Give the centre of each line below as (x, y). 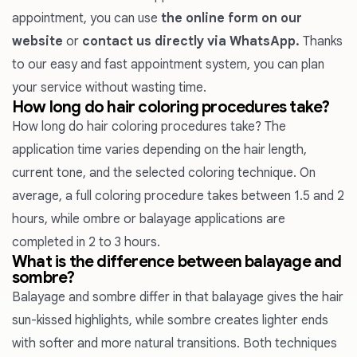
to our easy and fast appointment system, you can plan (168, 65)
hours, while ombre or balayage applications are (149, 219)
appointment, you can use (86, 18)
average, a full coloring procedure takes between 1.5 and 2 (178, 196)
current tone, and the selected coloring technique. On (164, 173)
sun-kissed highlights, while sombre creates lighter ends (170, 320)
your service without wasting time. (109, 88)
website (37, 41)
